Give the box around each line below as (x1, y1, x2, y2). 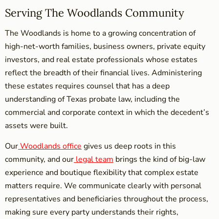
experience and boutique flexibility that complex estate (5, 167, 198, 178)
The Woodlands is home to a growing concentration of (5, 27, 196, 39)
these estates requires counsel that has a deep (5, 80, 172, 91)
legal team (76, 153, 113, 165)
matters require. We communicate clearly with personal (5, 180, 201, 191)
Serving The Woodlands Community (5, 5, 184, 20)
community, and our (5, 153, 74, 165)
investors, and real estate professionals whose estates (5, 54, 197, 65)
